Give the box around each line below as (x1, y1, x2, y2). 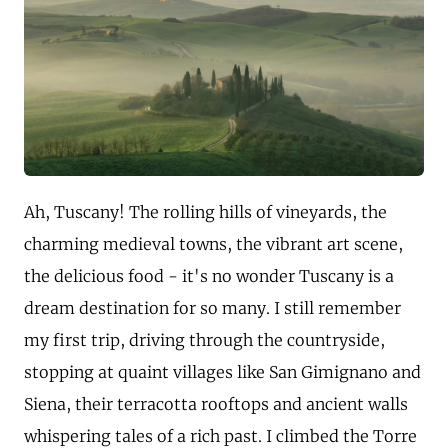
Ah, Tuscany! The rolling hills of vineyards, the (24, 202, 387, 222)
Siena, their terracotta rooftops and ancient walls (24, 394, 408, 414)
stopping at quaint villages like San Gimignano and (24, 362, 421, 382)
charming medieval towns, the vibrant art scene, (24, 234, 403, 254)
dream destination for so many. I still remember (24, 298, 401, 318)
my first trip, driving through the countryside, (24, 330, 385, 350)
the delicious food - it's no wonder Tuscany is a (24, 266, 394, 286)
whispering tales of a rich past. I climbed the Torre (24, 426, 417, 446)
